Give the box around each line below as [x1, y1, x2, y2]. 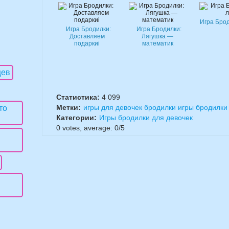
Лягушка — [142, 33, 173, 40]
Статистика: [56, 93, 102, 101]
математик [142, 40, 173, 47]
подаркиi [74, 40, 100, 47]
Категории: [56, 113, 97, 122]
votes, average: [60, 124, 114, 132]
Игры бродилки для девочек [99, 113, 193, 122]
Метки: [56, 103, 81, 111]
